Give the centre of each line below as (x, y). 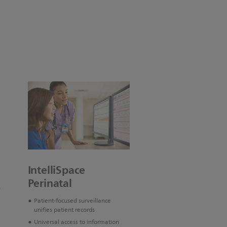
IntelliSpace (56, 170)
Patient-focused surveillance (72, 201)
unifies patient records (64, 210)
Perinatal (50, 183)
